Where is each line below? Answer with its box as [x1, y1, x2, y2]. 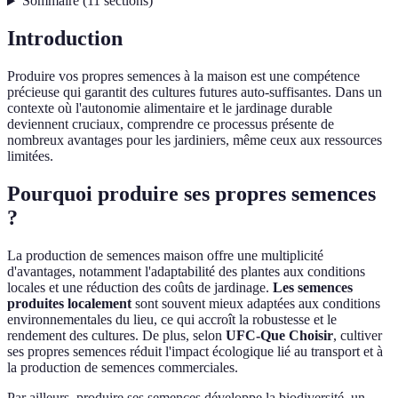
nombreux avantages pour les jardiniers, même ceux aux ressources [7, 132, 382, 148]
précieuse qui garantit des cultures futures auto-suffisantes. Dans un [7, 84, 382, 100]
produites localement [7, 296, 131, 312]
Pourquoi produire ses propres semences [7, 182, 376, 206]
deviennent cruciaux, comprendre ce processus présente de [7, 116, 334, 132]
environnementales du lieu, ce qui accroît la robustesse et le [7, 312, 337, 328]
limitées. [7, 148, 53, 164]
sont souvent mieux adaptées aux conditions [131, 296, 380, 312]
